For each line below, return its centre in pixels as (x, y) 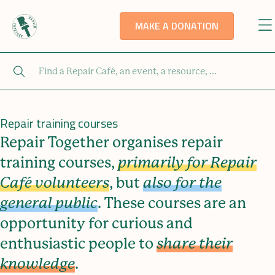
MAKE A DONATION (176, 26)
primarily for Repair (187, 163)
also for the (182, 183)
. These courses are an (172, 203)
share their (195, 244)
